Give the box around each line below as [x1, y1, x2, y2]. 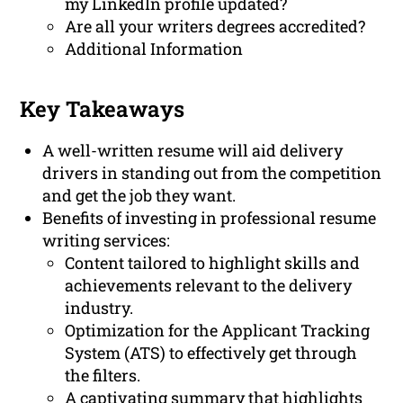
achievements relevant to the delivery [65, 274, 353, 297]
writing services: [42, 229, 171, 252]
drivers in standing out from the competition [42, 162, 382, 184]
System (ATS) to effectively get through [65, 342, 358, 364]
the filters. [65, 364, 141, 387]
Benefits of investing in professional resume [42, 207, 377, 229]
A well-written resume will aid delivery [42, 139, 344, 162]
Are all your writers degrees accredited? [65, 15, 366, 38]
